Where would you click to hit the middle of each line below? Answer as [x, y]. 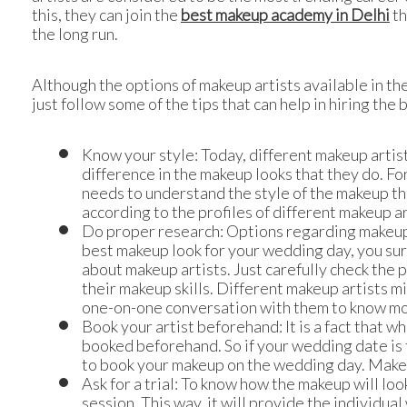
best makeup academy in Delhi [285, 14]
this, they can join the [106, 14]
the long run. [75, 33]
